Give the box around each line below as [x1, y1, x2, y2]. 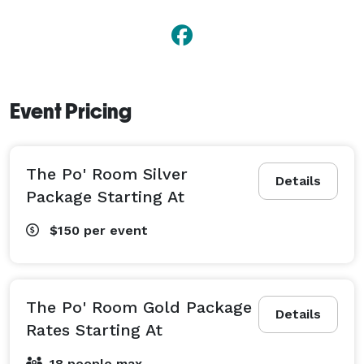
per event [84, 222, 148, 238]
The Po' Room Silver [26, 163, 188, 184]
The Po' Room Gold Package [26, 297, 252, 317]
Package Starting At [26, 186, 184, 206]
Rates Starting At [26, 319, 162, 340]
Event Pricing [10, 98, 132, 123]
